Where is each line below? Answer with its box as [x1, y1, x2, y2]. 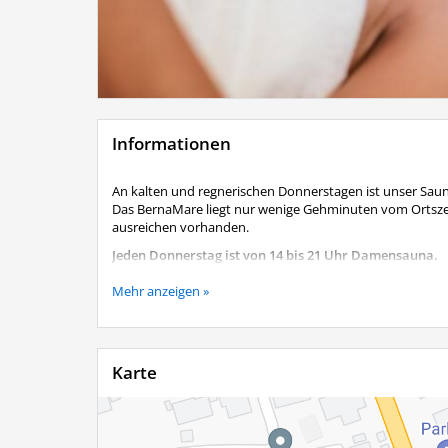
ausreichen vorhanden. [112, 218, 252, 237]
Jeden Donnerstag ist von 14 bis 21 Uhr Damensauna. [112, 246, 438, 265]
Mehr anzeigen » [112, 282, 209, 301]
